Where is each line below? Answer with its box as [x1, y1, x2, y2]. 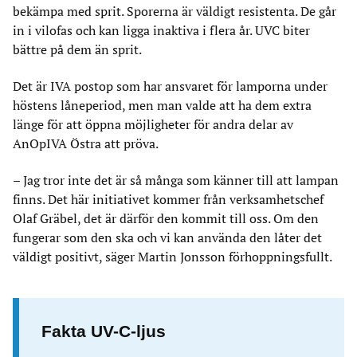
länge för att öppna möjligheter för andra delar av [13, 116, 293, 132]
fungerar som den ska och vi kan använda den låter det [13, 229, 322, 245]
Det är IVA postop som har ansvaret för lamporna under [13, 78, 328, 94]
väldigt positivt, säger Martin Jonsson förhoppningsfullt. [13, 249, 332, 265]
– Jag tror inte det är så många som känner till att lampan [13, 172, 339, 188]
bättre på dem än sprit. [13, 41, 142, 57]
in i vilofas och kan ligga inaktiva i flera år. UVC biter [13, 22, 310, 38]
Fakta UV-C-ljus [41, 322, 166, 340]
